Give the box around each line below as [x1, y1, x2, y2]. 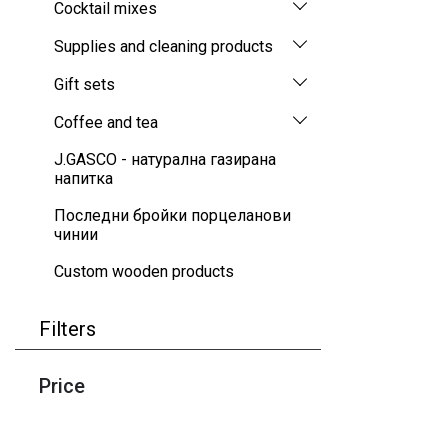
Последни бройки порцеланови [54, 206, 291, 226]
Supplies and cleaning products [54, 36, 273, 56]
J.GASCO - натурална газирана [54, 150, 276, 170]
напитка [54, 169, 113, 189]
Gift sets [54, 74, 115, 94]
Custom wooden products [54, 262, 234, 282]
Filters [39, 317, 96, 342]
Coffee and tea [54, 112, 158, 132]
